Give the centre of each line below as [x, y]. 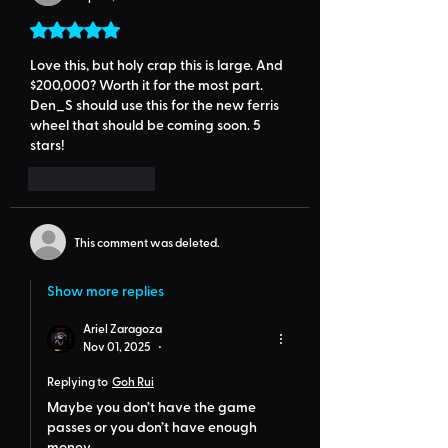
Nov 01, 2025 [116, 346]
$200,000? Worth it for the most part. [148, 84]
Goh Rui [133, 380]
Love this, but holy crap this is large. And [158, 64]
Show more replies [105, 290]
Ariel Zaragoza [122, 327]
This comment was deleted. [147, 241]
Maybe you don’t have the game [153, 406]
